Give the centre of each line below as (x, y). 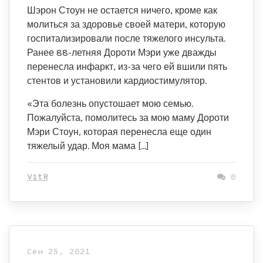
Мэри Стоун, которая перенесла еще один (119, 132)
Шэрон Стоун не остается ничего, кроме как (122, 10)
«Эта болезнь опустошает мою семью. (110, 104)
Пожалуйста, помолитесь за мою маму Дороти (128, 118)
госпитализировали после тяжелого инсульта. (126, 38)
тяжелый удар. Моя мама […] (88, 146)
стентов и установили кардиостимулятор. (117, 81)
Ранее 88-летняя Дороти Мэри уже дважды (122, 53)
